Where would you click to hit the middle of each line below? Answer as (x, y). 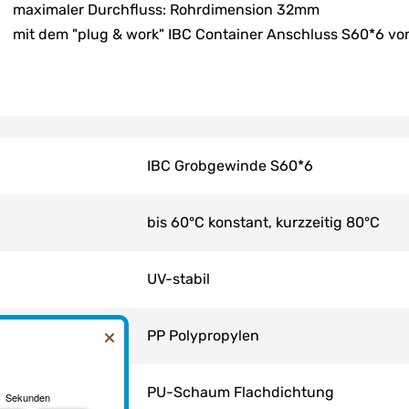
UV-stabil (178, 279)
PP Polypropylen (203, 336)
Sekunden (28, 397)
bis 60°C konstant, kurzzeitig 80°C (263, 223)
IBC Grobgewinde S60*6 (230, 166)
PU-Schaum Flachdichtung (240, 393)
